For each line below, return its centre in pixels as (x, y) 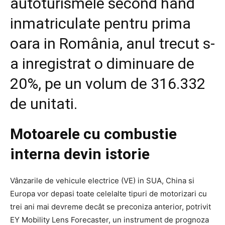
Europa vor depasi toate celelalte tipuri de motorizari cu (108, 193)
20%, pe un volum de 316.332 (108, 83)
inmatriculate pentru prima (100, 23)
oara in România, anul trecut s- (113, 43)
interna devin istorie (80, 154)
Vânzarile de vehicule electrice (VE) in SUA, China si (102, 180)
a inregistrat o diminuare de (102, 63)
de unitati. (45, 103)
